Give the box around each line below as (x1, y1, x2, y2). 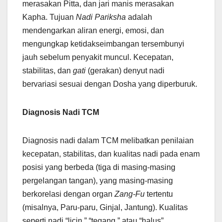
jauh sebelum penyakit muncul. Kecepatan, (22, 53, 173, 62)
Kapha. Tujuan (22, 13, 76, 22)
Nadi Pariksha (76, 13, 126, 22)
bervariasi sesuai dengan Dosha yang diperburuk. (22, 80, 197, 89)
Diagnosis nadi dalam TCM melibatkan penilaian (22, 136, 194, 145)
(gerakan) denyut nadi (86, 66, 165, 75)
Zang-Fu (114, 190, 145, 199)
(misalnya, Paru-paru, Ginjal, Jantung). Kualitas (22, 203, 188, 212)
